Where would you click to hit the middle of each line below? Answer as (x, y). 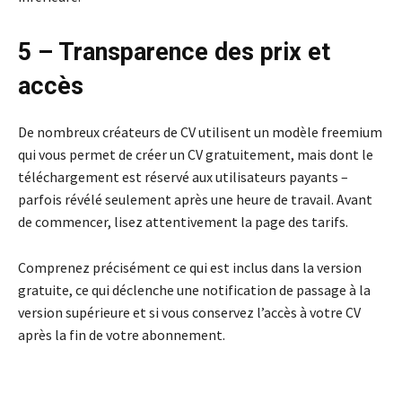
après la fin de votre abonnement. (122, 335)
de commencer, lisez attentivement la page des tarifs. (183, 222)
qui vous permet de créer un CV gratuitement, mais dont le (196, 155)
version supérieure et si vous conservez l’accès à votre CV (189, 313)
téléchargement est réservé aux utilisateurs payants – (183, 177)
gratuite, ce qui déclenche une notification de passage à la (194, 290)
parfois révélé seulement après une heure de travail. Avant (195, 200)
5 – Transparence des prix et (174, 52)
